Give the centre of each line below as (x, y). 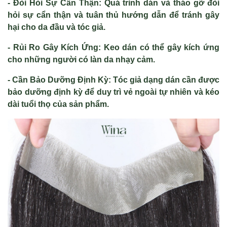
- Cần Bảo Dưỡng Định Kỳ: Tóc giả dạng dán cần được (113, 80)
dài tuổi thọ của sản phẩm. (58, 104)
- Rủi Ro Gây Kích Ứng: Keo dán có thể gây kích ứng (113, 47)
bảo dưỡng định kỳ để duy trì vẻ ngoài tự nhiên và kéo (113, 92)
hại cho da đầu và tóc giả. (56, 27)
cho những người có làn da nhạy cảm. (81, 60)
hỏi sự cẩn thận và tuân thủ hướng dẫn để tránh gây (113, 15)
